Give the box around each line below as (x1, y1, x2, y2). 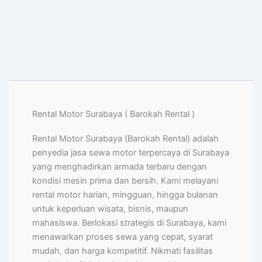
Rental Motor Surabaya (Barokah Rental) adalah (32, 133, 219, 144)
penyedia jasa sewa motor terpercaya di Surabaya (32, 147, 229, 158)
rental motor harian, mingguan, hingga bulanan (32, 189, 218, 201)
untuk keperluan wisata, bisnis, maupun (32, 204, 188, 215)
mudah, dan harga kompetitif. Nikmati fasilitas (32, 246, 213, 257)
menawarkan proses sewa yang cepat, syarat (32, 232, 213, 243)
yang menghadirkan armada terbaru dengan (32, 161, 207, 173)
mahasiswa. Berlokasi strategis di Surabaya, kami (32, 218, 226, 229)
